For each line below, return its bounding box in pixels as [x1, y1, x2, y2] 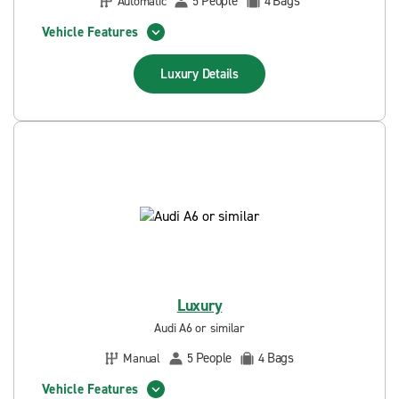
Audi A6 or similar [154, 320, 245, 337]
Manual [123, 349, 160, 367]
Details [201, 65, 239, 83]
